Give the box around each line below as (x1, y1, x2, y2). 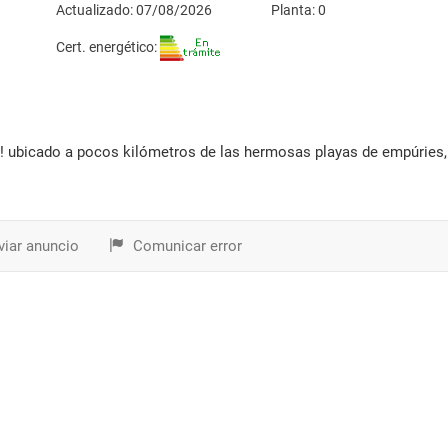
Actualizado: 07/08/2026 (55, 2, 212, 18)
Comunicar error (129, 237, 242, 255)
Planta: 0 (271, 2, 327, 18)
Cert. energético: (55, 38, 160, 55)
